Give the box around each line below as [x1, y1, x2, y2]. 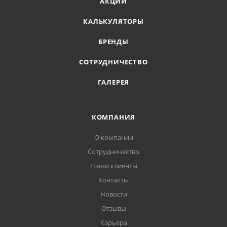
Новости [100, 190, 127, 199]
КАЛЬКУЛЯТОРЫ [83, 17, 144, 26]
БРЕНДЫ [98, 37, 129, 46]
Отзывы [101, 204, 126, 213]
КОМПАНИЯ [91, 112, 136, 122]
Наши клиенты [90, 161, 137, 170]
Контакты [98, 175, 129, 184]
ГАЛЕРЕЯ [97, 78, 130, 87]
